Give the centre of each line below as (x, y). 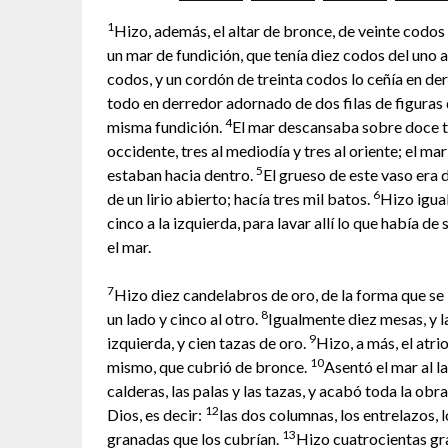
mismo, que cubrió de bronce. (208, 366)
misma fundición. (166, 126)
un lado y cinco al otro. (184, 318)
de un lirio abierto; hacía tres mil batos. (240, 198)
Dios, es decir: (156, 414)
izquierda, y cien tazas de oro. (208, 342)
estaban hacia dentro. (181, 174)
